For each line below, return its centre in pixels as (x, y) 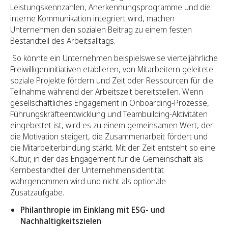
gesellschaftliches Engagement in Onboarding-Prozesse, (110, 103)
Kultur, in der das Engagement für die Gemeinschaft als (107, 159)
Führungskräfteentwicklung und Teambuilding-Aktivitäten (109, 114)
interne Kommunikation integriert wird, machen (92, 19)
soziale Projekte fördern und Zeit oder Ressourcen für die (112, 81)
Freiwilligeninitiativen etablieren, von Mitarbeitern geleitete (112, 69)
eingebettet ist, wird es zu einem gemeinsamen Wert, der (112, 125)
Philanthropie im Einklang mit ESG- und (93, 210)
